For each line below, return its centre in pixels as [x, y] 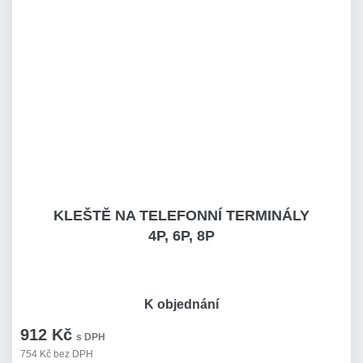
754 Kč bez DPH [57, 354]
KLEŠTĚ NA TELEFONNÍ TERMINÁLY [181, 216]
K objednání [181, 304]
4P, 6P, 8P [181, 236]
